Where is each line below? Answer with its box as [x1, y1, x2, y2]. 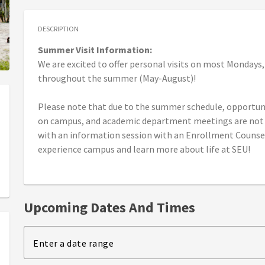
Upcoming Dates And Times [24, 198, 195, 217]
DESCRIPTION [38, 24, 79, 34]
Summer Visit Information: [38, 44, 152, 56]
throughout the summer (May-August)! [38, 72, 196, 85]
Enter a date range [33, 237, 114, 250]
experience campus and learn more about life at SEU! [38, 143, 250, 156]
